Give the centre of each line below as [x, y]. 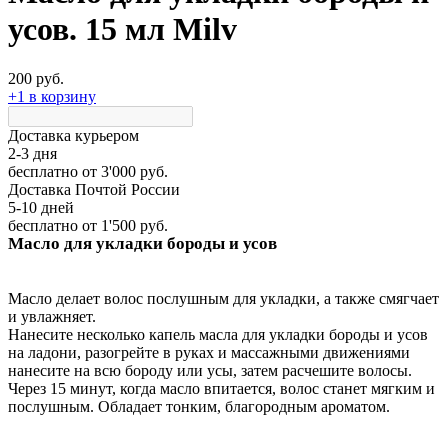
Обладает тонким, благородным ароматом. [244, 406]
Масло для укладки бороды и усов [144, 243]
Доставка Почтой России [94, 189]
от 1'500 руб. [123, 225]
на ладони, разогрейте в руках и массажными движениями [209, 352]
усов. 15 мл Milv [122, 29]
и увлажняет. [52, 316]
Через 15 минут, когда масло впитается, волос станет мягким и [221, 388]
